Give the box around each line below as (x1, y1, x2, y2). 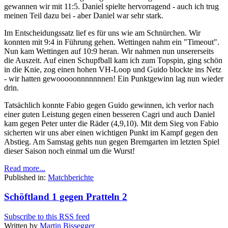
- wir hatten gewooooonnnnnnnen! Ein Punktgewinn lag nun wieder (4, 74, 223, 83)
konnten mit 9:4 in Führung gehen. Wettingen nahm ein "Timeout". (4, 37, 219, 46)
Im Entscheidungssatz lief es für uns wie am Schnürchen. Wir (4, 28, 201, 37)
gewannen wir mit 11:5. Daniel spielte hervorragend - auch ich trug (4, 2, 219, 11)
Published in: (4, 173, 46, 182)
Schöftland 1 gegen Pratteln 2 (4, 191, 127, 203)
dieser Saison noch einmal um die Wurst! (4, 146, 135, 155)
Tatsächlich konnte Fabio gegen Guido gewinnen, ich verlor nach (4, 100, 214, 109)
